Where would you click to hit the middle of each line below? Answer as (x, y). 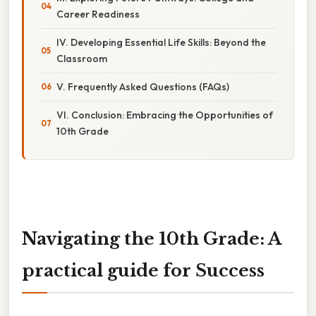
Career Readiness (98, 14)
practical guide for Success (143, 270)
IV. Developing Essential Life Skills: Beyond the (161, 42)
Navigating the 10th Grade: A (152, 238)
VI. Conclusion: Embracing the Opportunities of (165, 115)
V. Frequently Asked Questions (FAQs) (143, 86)
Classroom (82, 58)
